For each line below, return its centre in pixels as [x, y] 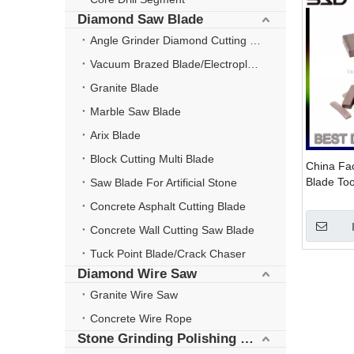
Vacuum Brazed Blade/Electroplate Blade [253, 64]
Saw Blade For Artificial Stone [164, 183]
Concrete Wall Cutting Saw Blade [172, 230]
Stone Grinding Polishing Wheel [247, 339]
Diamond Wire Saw [137, 274]
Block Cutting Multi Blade [152, 159]
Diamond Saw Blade [140, 19]
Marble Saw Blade [136, 111]
